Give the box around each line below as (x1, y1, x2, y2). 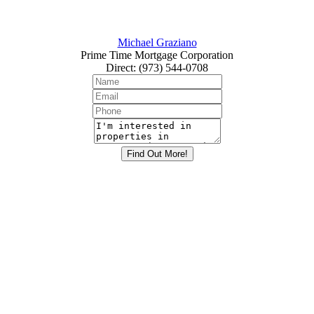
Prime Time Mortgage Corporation (81, 49, 233, 62)
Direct (106, 62, 133, 74)
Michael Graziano (117, 36, 197, 49)
